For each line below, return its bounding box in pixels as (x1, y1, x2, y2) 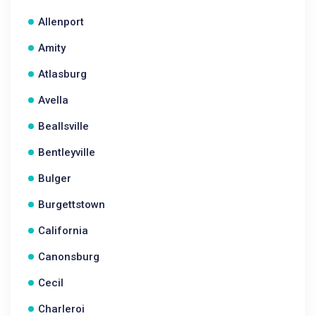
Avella (38, 94, 68, 107)
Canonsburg (38, 250, 99, 263)
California (38, 224, 88, 237)
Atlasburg (38, 68, 87, 80)
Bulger (38, 172, 71, 185)
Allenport (38, 16, 84, 28)
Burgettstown (38, 198, 105, 211)
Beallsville (38, 120, 89, 133)
